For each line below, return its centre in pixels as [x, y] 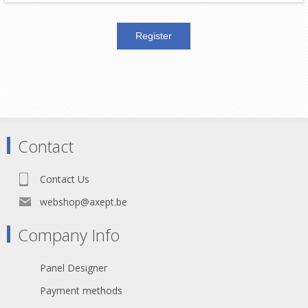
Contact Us [65, 179]
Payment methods [81, 290]
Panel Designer [74, 267]
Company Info [69, 234]
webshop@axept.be [84, 201]
